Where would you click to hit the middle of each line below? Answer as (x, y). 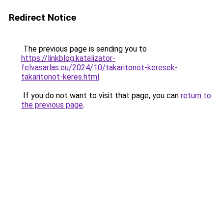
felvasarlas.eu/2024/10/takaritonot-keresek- (99, 68)
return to (196, 96)
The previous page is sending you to (84, 49)
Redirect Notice (42, 17)
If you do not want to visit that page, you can (101, 96)
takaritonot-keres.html (60, 77)
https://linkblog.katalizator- (68, 58)
